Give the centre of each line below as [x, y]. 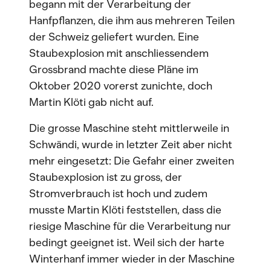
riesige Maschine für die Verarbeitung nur [130, 226]
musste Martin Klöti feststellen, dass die [125, 210]
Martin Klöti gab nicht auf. [91, 102]
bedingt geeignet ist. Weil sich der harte [127, 243]
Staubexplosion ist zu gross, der [106, 177]
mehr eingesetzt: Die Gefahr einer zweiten [132, 161]
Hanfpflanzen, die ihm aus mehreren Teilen [132, 21]
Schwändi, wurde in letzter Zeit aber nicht [131, 145]
